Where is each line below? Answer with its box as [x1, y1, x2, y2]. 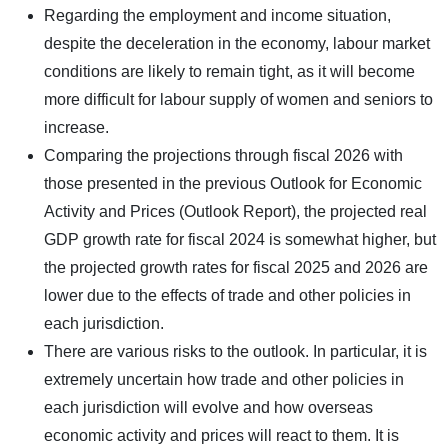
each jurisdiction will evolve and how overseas [44, 398, 373, 416]
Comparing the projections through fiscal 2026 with [44, 146, 403, 164]
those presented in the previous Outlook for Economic [44, 174, 422, 192]
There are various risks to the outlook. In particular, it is [44, 342, 427, 360]
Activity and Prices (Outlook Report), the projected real [44, 202, 427, 220]
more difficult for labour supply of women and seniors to [44, 90, 433, 108]
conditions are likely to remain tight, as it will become [44, 62, 415, 80]
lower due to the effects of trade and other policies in [44, 286, 411, 304]
